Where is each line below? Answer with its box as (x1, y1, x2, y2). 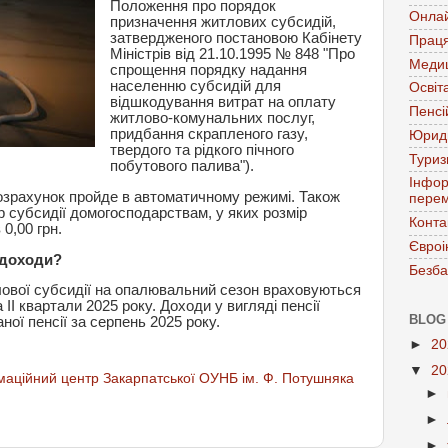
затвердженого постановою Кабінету (109, 29, 362, 46)
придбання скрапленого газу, (109, 125, 308, 142)
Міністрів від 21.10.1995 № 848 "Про (109, 45, 355, 62)
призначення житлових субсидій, (109, 13, 336, 30)
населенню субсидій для (109, 77, 281, 94)
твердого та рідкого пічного (109, 141, 294, 158)
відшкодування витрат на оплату (109, 93, 336, 110)
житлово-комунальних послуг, (109, 109, 315, 126)
